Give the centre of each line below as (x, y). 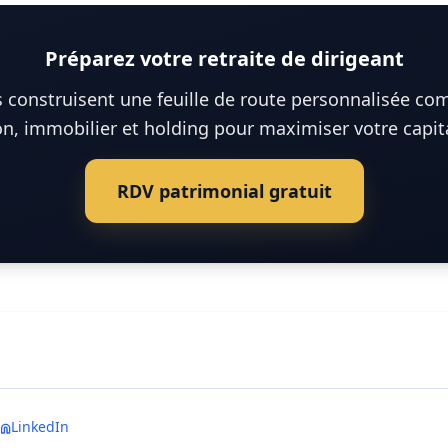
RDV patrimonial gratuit (224, 191)
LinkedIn (40, 426)
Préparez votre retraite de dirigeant (224, 58)
